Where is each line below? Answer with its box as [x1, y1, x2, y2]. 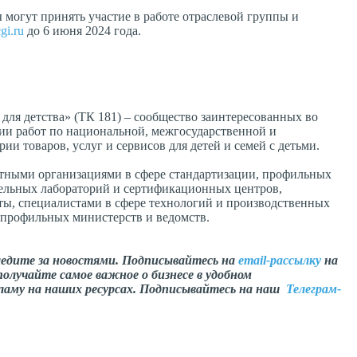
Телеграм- [286, 282, 341, 296]
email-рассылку [238, 253, 321, 268]
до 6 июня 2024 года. [24, 24, 141, 38]
